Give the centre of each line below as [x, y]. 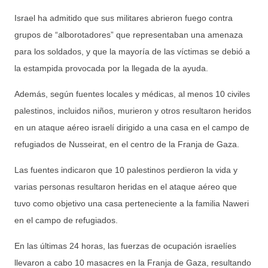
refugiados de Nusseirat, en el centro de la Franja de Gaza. [127, 144]
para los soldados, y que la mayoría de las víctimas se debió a [132, 52]
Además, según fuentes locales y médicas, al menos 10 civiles [132, 94]
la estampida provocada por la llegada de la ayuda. [111, 68]
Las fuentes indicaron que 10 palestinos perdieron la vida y [126, 170]
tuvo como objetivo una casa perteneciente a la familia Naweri [132, 204]
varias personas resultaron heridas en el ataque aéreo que [126, 187]
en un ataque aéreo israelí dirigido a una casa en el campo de [132, 128]
